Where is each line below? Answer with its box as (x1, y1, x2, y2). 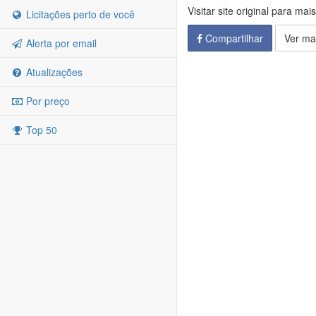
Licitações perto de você (23, 7, 135, 21)
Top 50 (23, 123, 57, 137)
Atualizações (23, 65, 83, 79)
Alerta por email (23, 36, 97, 50)
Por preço (23, 94, 70, 108)
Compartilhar (202, 31, 263, 45)
